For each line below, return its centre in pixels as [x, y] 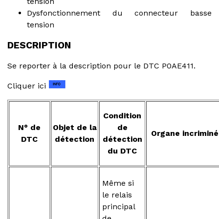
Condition [122, 115]
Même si [118, 183]
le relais [117, 195]
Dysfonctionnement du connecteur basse [119, 13]
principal [119, 206]
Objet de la [75, 127]
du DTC [122, 151]
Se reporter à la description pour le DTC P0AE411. [101, 66]
